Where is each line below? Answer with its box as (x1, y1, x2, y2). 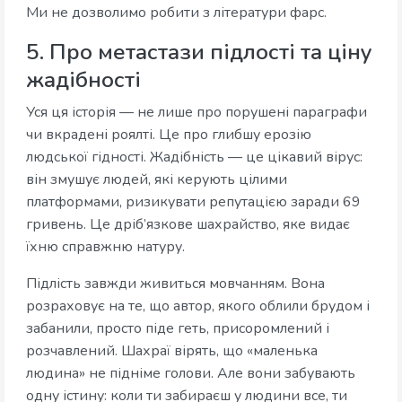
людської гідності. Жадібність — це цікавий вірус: (26, 147, 363, 168)
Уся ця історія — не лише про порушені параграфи (26, 102, 367, 123)
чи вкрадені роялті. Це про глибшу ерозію (26, 125, 311, 145)
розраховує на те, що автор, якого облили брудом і (26, 296, 370, 317)
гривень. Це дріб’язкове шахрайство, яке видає (26, 214, 350, 235)
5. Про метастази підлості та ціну (26, 37, 372, 68)
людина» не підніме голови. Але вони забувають (26, 363, 355, 384)
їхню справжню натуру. (26, 237, 185, 258)
